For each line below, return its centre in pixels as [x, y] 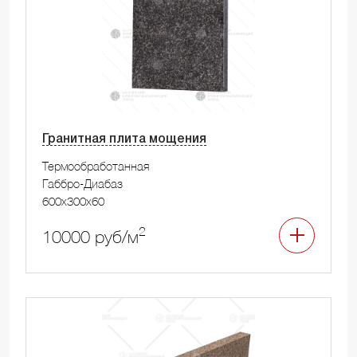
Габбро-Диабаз [82, 183]
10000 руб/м [90, 236]
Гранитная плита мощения [124, 139]
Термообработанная [96, 165]
